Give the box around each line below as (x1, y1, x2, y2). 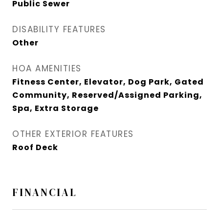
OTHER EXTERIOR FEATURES (12, 128, 134, 140)
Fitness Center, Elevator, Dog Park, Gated (12, 76, 204, 88)
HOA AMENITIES (12, 63, 82, 75)
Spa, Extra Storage (12, 103, 99, 114)
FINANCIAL (12, 185, 77, 200)
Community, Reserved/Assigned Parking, (12, 89, 202, 101)
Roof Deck (12, 142, 58, 153)
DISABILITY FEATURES (12, 23, 106, 36)
